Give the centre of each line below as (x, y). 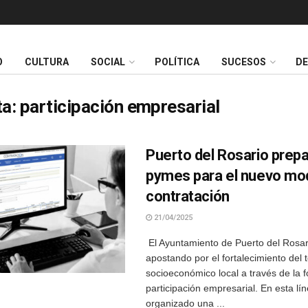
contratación (188, 196)
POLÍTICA (177, 62)
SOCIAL (108, 62)
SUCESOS (244, 62)
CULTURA (47, 62)
